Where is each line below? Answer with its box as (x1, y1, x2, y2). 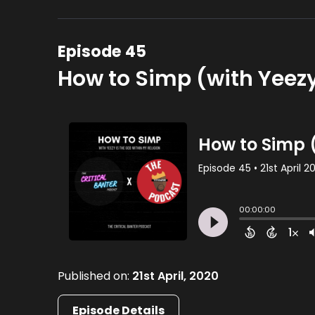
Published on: (58, 268, 133, 285)
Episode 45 (58, 40, 147, 63)
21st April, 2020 (132, 268, 219, 285)
